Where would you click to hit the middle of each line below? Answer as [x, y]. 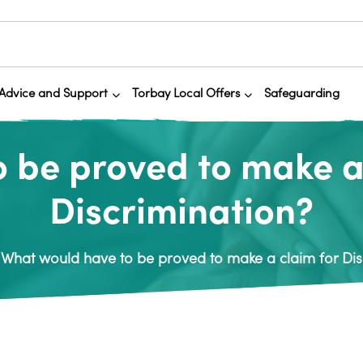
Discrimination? [181, 212]
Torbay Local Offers [186, 94]
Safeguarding [301, 94]
